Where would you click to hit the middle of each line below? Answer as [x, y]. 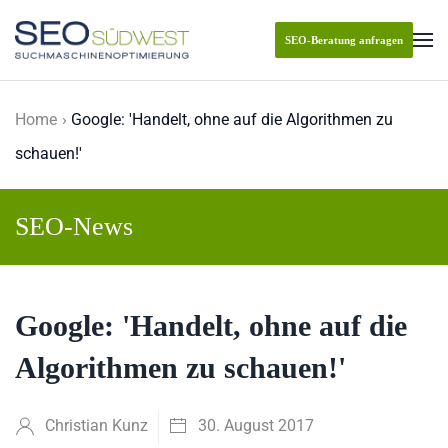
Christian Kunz [96, 425]
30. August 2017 [256, 425]
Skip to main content [137, 60]
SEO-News [74, 226]
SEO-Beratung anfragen [344, 40]
